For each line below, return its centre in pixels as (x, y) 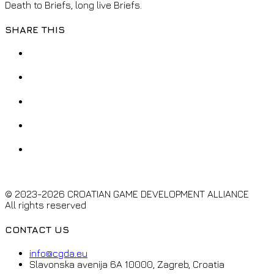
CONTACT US (37, 229)
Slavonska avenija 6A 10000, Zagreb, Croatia (127, 264)
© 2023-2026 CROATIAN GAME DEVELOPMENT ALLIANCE (127, 194)
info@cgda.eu (58, 253)
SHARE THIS (35, 29)
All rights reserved (46, 205)
